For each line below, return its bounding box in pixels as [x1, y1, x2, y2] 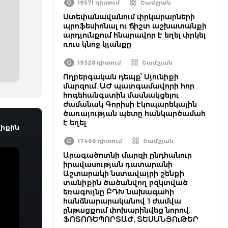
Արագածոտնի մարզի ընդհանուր [63, 151, 192, 160]
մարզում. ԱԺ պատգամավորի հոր [63, 81, 194, 91]
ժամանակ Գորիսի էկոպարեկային [63, 100, 197, 109]
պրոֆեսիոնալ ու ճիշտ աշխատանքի [63, 21, 207, 31]
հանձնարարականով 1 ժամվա [63, 196, 181, 206]
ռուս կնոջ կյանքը [63, 40, 131, 49]
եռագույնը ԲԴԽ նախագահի [63, 187, 174, 196]
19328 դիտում [78, 59, 121, 66]
